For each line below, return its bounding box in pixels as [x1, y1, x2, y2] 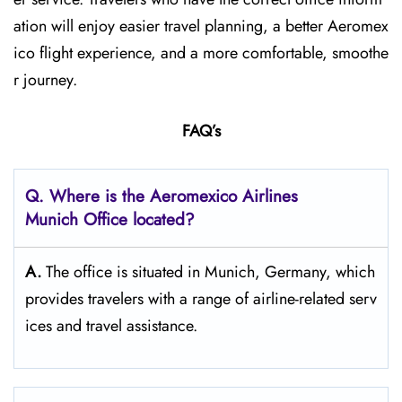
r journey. [13, 68, 77, 92]
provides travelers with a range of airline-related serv [25, 287, 377, 310]
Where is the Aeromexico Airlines [49, 184, 298, 208]
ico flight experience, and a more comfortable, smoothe [13, 41, 389, 65]
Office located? [83, 207, 195, 232]
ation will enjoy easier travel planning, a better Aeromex [13, 14, 389, 38]
